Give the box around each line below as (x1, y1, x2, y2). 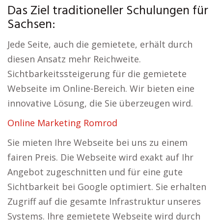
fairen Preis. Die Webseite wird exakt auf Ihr (7, 151, 193, 163)
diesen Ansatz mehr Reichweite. (7, 53, 141, 65)
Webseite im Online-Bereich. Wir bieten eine (7, 82, 194, 94)
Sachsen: (7, 15, 55, 35)
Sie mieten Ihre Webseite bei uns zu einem (7, 137, 188, 148)
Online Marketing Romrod (7, 117, 117, 129)
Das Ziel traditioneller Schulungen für (7, 1, 208, 21)
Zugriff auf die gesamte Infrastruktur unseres (7, 195, 201, 207)
